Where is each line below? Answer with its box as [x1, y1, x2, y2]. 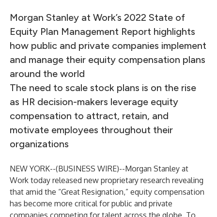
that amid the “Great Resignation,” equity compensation [10, 187, 204, 197]
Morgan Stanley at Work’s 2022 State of [10, 12, 185, 23]
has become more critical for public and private [10, 199, 172, 208]
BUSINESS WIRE [58, 164, 117, 173]
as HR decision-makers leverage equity [10, 96, 178, 108]
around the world [10, 68, 85, 79]
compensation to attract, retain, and [10, 110, 169, 122]
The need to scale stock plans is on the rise [10, 82, 196, 93]
